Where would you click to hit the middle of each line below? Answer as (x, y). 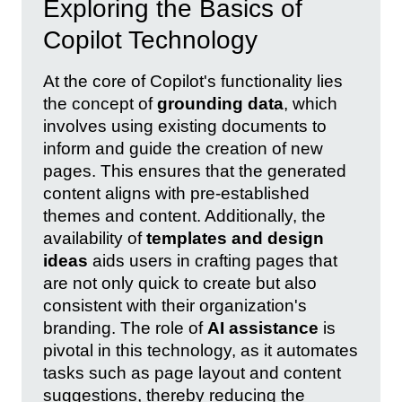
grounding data (220, 103)
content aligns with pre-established (176, 193)
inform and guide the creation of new (183, 148)
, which (310, 103)
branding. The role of (125, 328)
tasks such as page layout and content (192, 372)
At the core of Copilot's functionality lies (193, 81)
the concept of (100, 103)
